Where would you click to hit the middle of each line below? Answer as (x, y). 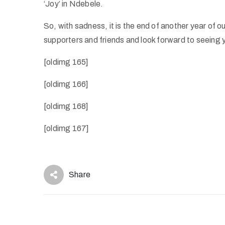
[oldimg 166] (66, 84)
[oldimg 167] (67, 128)
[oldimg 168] (66, 106)
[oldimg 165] (66, 62)
